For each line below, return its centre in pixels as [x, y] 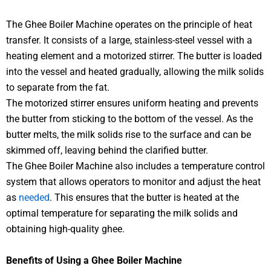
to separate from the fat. [58, 87]
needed [33, 197]
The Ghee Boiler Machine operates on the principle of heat [129, 24]
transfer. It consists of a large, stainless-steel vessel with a [129, 40]
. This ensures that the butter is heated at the [144, 197]
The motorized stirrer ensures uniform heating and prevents [132, 103]
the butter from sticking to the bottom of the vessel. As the [129, 119]
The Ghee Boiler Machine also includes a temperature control [135, 166]
